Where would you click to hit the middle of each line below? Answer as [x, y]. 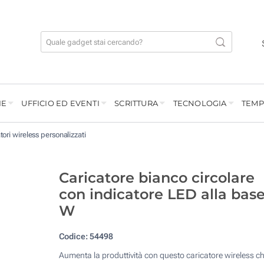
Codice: [73, 237]
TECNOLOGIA [200, 103]
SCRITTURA [136, 103]
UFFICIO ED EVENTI [60, 103]
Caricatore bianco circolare [156, 178]
